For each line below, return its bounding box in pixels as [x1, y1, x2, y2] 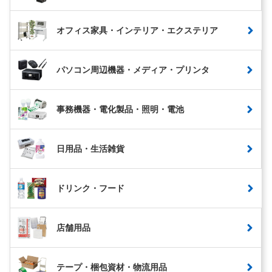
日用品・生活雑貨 [56, 143, 124, 154]
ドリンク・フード [56, 183, 124, 193]
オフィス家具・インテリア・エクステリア [56, 25, 218, 35]
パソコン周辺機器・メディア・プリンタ [56, 64, 209, 75]
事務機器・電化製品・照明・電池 [56, 104, 184, 114]
